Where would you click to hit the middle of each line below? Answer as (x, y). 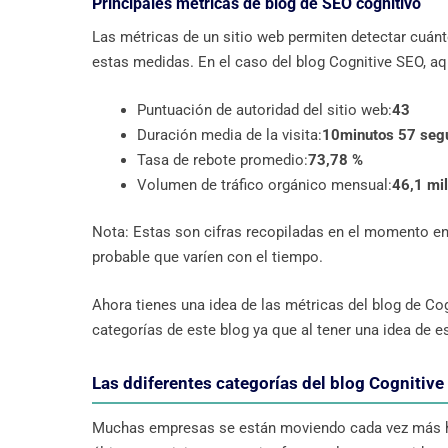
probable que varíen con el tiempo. (207, 257)
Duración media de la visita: (229, 134)
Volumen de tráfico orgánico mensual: (264, 184)
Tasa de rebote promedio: (222, 159)
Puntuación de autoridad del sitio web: (264, 109)
